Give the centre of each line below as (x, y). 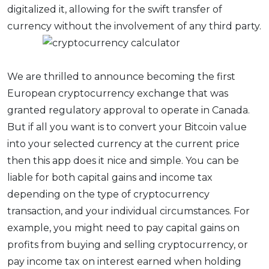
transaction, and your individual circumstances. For (128, 211)
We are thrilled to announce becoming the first (121, 77)
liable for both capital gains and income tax (110, 178)
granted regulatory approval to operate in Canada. (128, 110)
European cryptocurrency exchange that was (118, 94)
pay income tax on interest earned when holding (124, 262)
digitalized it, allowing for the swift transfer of (115, 10)
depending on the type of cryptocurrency (108, 195)
